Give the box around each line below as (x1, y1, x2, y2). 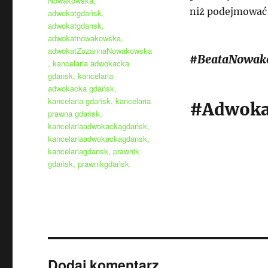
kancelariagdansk (48, 145, 109, 157)
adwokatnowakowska (48, 32, 121, 44)
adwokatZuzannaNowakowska (48, 44, 153, 56)
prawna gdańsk (48, 107, 100, 119)
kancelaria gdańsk (48, 95, 111, 106)
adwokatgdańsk (48, 7, 102, 19)
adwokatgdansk (48, 19, 102, 31)
